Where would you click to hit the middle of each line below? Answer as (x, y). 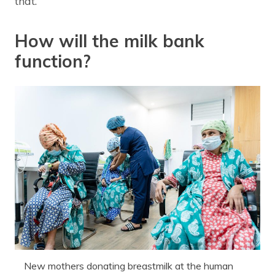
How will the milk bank (110, 41)
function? (53, 61)
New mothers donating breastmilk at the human (129, 265)
